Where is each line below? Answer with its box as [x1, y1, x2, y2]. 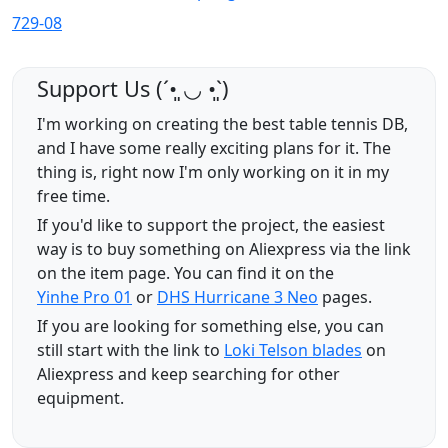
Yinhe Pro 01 [37, 286, 132, 309]
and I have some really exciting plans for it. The [37, 137, 391, 160]
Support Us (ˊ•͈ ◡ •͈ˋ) [37, 74, 229, 104]
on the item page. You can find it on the [37, 262, 334, 285]
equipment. [37, 387, 124, 410]
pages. [322, 286, 372, 309]
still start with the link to [37, 339, 220, 362]
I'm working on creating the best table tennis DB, [37, 113, 408, 136]
